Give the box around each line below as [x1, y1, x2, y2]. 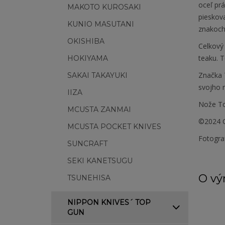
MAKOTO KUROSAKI [67, 3, 141, 12]
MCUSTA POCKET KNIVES [67, 122, 161, 131]
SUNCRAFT [67, 139, 107, 148]
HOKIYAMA [67, 54, 108, 63]
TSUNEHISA [67, 173, 110, 182]
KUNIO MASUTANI [67, 20, 134, 29]
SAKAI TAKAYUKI [67, 71, 128, 80]
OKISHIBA [67, 37, 104, 46]
